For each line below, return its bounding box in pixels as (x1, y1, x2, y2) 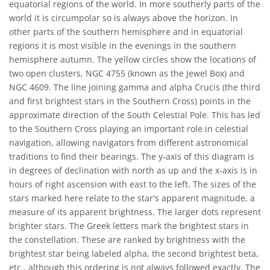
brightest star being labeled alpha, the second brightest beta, (9, 248, 259, 259)
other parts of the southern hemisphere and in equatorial (9, 26, 243, 37)
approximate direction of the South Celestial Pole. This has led (9, 109, 260, 121)
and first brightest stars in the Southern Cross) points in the (9, 95, 251, 107)
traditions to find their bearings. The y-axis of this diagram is (9, 151, 254, 162)
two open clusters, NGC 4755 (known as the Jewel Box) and (9, 67, 245, 79)
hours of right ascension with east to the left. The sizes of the (9, 178, 256, 190)
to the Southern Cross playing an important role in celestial (9, 123, 248, 134)
